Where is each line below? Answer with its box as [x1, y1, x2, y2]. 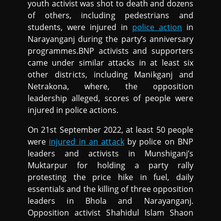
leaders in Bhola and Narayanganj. [28, 195, 193, 207]
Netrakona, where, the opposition [28, 81, 193, 92]
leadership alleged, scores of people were [28, 93, 193, 104]
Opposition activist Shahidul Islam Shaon [28, 207, 193, 219]
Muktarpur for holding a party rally [28, 160, 193, 171]
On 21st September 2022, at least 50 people [28, 124, 193, 136]
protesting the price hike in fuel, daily [28, 172, 193, 183]
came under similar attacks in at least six [28, 57, 193, 69]
